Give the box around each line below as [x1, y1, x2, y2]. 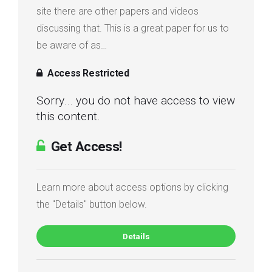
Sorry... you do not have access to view [36, 93, 235, 107]
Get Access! [47, 138, 122, 154]
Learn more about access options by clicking [36, 181, 228, 193]
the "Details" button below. [36, 198, 147, 210]
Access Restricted [45, 67, 129, 79]
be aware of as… [36, 39, 107, 51]
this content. [36, 109, 100, 123]
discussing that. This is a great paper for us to [36, 22, 229, 34]
